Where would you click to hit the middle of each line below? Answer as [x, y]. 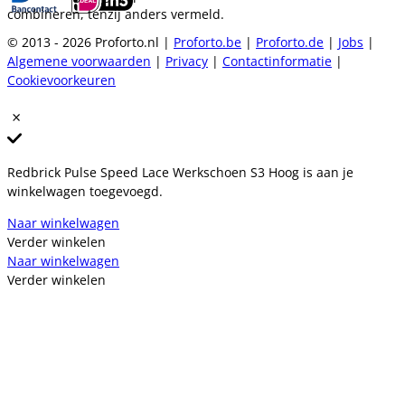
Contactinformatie [277, 61]
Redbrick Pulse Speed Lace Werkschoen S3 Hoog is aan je [180, 173]
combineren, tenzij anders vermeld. [116, 14]
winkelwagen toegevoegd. [85, 192]
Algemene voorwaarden [79, 61]
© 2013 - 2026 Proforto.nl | [90, 42]
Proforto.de [290, 42]
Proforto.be [207, 42]
